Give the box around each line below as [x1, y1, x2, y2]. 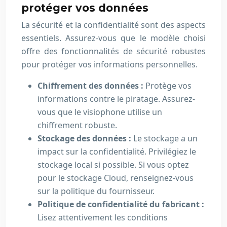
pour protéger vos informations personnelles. [21, 59, 198, 70]
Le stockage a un [133, 133, 198, 144]
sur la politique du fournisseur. [37, 185, 155, 197]
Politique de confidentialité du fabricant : [37, 199, 204, 210]
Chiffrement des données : [37, 80, 145, 91]
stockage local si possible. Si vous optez [37, 159, 189, 170]
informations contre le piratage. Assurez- [37, 93, 195, 104]
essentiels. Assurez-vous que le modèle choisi [21, 32, 206, 44]
